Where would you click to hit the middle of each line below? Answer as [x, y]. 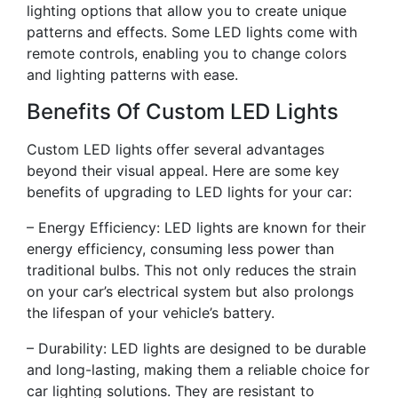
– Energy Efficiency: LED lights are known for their [196, 227]
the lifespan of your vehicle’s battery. [151, 313]
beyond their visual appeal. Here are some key [183, 171]
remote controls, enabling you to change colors [187, 53]
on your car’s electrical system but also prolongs [190, 291]
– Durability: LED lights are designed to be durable [196, 348]
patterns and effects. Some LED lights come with [192, 32]
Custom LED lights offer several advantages [175, 149]
